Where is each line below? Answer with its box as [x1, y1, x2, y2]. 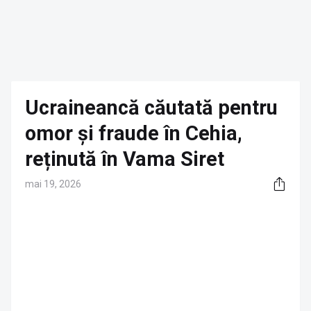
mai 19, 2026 [25, 178, 81, 190]
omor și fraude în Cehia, [25, 121, 242, 145]
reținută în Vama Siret [25, 147, 224, 171]
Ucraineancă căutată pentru [25, 96, 278, 119]
